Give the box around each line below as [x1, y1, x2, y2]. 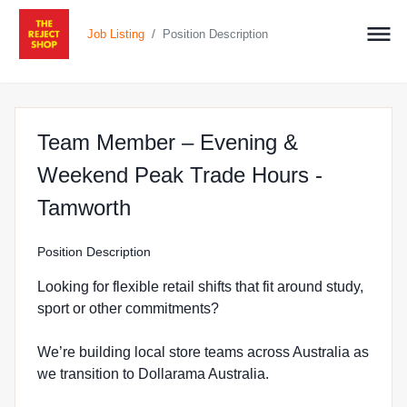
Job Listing [87, 27, 144, 41]
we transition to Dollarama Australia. [37, 366, 269, 382]
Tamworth [37, 195, 131, 220]
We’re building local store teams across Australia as [37, 344, 369, 360]
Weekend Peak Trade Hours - [37, 163, 323, 187]
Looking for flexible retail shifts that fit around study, [37, 279, 363, 294]
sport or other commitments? [37, 301, 219, 316]
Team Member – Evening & [37, 130, 298, 154]
